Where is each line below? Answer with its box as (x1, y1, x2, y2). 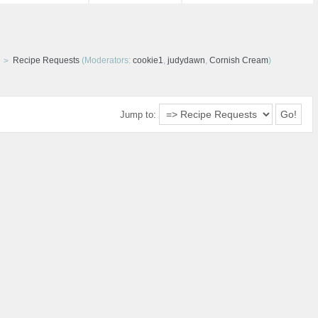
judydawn (167, 55, 205, 66)
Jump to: (119, 109, 156, 121)
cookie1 (132, 55, 163, 66)
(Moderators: (79, 55, 133, 66)
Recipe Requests (12, 55, 79, 66)
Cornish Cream (209, 55, 268, 66)
